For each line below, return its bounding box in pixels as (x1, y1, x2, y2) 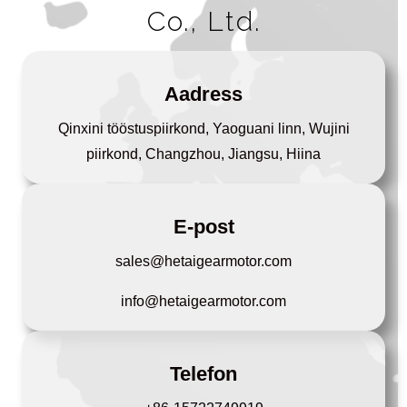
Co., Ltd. (146, 5, 261, 37)
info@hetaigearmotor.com (121, 293, 286, 309)
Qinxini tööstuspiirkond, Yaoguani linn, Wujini (57, 121, 350, 136)
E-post (173, 215, 234, 238)
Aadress (164, 83, 243, 105)
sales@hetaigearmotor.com (115, 253, 292, 269)
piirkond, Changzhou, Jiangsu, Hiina (86, 146, 321, 162)
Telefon (170, 362, 237, 385)
